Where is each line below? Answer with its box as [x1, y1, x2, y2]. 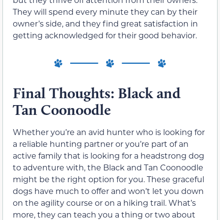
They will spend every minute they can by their [13, 6, 197, 17]
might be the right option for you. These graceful [13, 174, 204, 185]
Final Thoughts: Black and [13, 84, 181, 103]
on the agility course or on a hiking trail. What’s [13, 197, 196, 208]
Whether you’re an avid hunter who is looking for [13, 127, 205, 137]
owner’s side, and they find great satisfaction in [13, 18, 198, 28]
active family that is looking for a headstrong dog [13, 150, 204, 161]
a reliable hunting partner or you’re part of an [13, 138, 189, 149]
